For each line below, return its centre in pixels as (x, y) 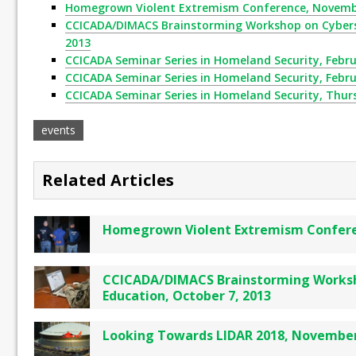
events (58, 130)
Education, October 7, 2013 (187, 296)
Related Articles (108, 180)
